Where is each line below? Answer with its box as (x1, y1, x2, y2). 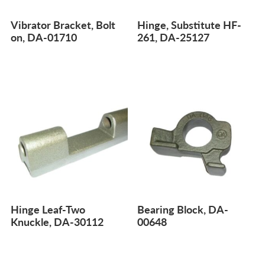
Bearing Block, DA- (137, 201, 229, 216)
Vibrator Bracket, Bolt (11, 17, 115, 33)
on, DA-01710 (11, 30, 77, 45)
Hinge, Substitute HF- (137, 17, 242, 33)
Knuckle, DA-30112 (11, 214, 104, 229)
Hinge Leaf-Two (11, 201, 85, 216)
